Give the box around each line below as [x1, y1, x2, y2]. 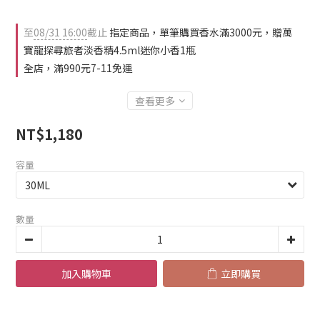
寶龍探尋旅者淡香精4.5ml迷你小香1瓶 [24, 43, 196, 57]
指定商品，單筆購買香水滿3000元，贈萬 [107, 25, 292, 39]
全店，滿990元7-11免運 [24, 61, 132, 75]
